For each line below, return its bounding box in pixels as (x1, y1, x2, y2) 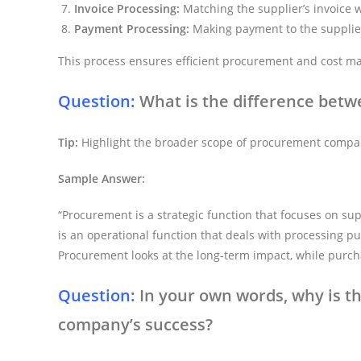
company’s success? (58, 313, 213, 335)
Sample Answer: (58, 170, 145, 186)
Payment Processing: (74, 20, 189, 36)
